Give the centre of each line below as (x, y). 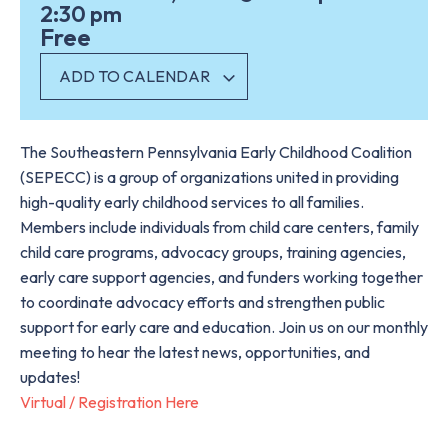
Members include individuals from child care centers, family (219, 227)
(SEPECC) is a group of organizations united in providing (209, 177)
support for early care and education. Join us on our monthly (224, 327)
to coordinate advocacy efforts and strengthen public (202, 302)
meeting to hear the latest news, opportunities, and (195, 352)
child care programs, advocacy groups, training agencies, (213, 252)
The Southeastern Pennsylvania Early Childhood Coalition (216, 152)
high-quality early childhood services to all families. (192, 202)
